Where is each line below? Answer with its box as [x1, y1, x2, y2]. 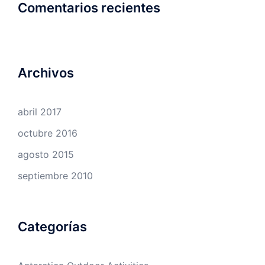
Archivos [18, 64, 74, 80]
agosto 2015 [18, 148, 74, 160]
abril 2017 [18, 105, 62, 118]
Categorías [18, 218, 87, 234]
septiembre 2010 [18, 169, 93, 182]
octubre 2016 [18, 127, 77, 139]
